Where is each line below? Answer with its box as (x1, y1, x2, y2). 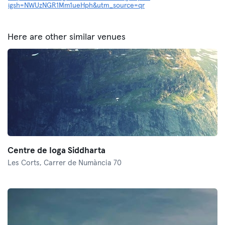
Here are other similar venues (8, 33, 126, 42)
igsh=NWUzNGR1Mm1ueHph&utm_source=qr (8, 2, 145, 9)
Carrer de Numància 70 (44, 159, 122, 167)
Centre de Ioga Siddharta (8, 147, 105, 155)
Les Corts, (8, 159, 44, 167)
